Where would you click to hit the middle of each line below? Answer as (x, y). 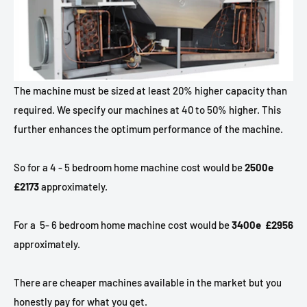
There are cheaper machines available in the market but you (148, 283)
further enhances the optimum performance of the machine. (148, 129)
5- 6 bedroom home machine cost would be (136, 225)
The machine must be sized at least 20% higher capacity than (150, 91)
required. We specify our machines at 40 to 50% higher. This (147, 110)
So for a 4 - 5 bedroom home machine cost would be (128, 168)
